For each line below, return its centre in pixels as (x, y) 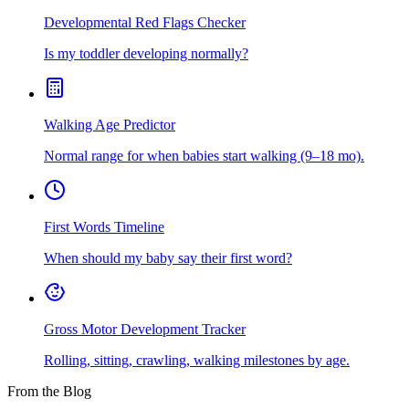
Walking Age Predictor (110, 124)
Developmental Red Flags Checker (145, 22)
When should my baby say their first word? (168, 257)
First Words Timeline (104, 226)
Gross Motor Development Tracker (145, 329)
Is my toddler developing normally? (146, 53)
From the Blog (49, 391)
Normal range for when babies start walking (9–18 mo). (204, 155)
